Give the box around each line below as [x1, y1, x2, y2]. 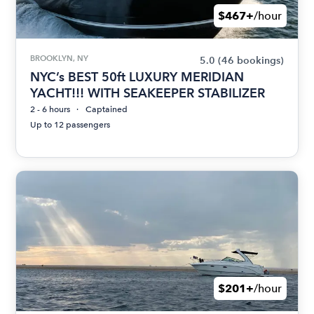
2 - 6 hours [30, 104, 71, 115]
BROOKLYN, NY [30, 53, 89, 64]
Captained [86, 104, 128, 115]
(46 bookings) [217, 55, 284, 67]
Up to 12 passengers [30, 120, 111, 130]
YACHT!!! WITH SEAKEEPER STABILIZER [30, 86, 266, 101]
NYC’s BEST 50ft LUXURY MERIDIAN [30, 69, 245, 85]
